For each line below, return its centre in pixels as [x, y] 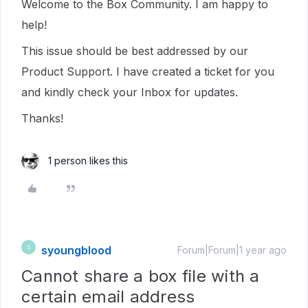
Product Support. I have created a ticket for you [148, 71]
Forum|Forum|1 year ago [232, 250]
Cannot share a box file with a [141, 276]
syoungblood [76, 250]
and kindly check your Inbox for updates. [131, 92]
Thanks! [44, 118]
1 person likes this [88, 161]
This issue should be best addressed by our [135, 51]
